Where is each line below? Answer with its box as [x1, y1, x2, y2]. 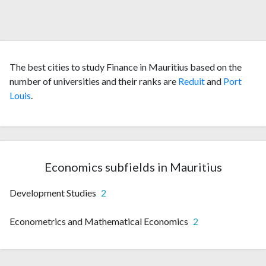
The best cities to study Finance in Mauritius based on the [9, 61, 242, 73]
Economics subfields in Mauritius [44, 160, 222, 175]
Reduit [178, 75, 205, 87]
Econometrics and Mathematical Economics [9, 216, 188, 227]
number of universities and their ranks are [9, 75, 178, 87]
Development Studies [9, 187, 96, 199]
